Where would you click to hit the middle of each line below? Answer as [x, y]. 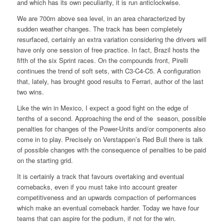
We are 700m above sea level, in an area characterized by [101, 18]
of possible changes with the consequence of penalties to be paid [111, 150]
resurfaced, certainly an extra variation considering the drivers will [111, 39]
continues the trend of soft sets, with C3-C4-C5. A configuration [108, 71]
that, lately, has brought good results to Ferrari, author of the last [110, 81]
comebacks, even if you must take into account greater [97, 187]
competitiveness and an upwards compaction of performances [106, 197]
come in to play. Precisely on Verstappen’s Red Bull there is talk [110, 139]
